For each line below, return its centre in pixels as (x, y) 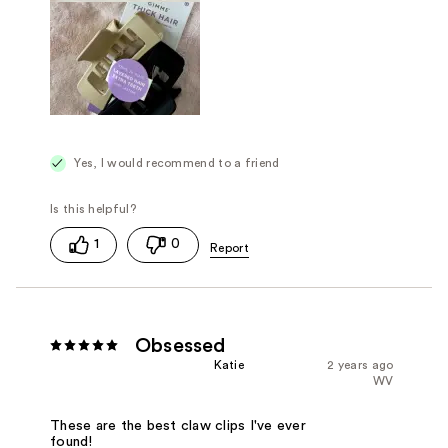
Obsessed (181, 345)
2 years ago (360, 364)
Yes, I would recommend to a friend (175, 163)
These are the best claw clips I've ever (178, 425)
